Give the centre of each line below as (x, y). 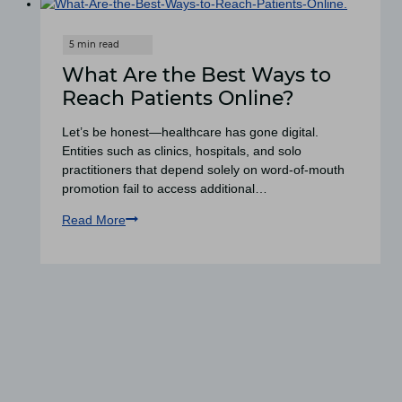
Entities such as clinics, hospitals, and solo (182, 150)
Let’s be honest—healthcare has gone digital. (190, 131)
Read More (94, 219)
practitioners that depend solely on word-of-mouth (203, 169)
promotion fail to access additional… (165, 188)
